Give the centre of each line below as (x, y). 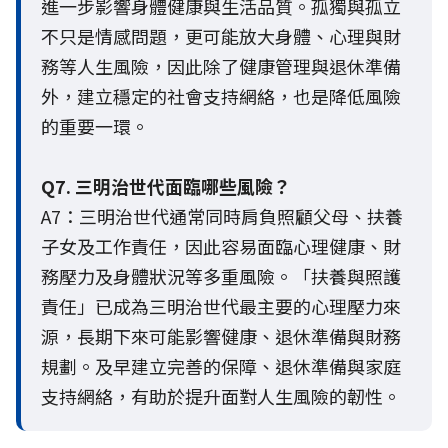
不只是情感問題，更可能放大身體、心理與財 (221, 36)
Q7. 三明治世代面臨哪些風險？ (166, 186)
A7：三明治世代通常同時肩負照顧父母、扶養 (222, 216)
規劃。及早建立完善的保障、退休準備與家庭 (221, 366)
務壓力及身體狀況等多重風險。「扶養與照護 (221, 276)
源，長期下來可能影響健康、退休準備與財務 (221, 336)
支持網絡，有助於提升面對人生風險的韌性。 (221, 396)
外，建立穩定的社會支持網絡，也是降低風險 (221, 96)
